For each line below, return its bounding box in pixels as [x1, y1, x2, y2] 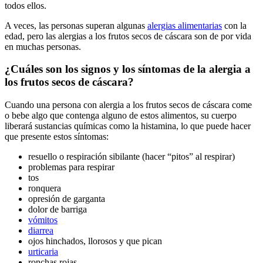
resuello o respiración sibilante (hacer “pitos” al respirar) [28, 151, 235, 162]
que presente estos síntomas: [5, 131, 111, 142]
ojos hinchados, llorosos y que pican [28, 236, 162, 247]
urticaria [28, 247, 58, 257]
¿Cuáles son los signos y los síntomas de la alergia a [5, 63, 251, 76]
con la [222, 20, 247, 31]
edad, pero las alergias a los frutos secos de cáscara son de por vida [5, 31, 251, 41]
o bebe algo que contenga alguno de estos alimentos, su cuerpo [5, 110, 237, 121]
